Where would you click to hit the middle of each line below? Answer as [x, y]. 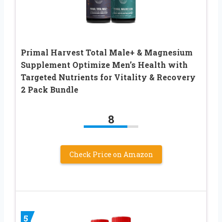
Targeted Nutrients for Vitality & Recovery [108, 77]
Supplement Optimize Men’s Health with [104, 64]
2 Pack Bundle [50, 89]
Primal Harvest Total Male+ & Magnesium [107, 52]
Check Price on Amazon [111, 154]
